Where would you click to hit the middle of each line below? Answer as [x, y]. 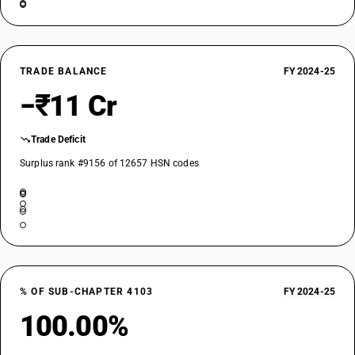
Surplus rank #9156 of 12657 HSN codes [109, 163]
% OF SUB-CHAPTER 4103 [87, 292]
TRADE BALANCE [64, 71]
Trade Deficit [58, 139]
